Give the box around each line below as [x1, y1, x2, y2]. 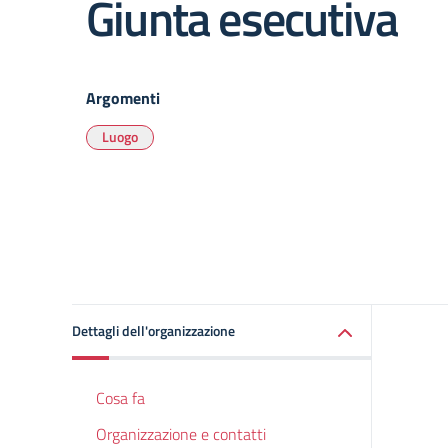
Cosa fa [96, 386, 145, 410]
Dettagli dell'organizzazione [72, 320, 235, 341]
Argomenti [86, 85, 160, 110]
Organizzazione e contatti [96, 422, 266, 446]
